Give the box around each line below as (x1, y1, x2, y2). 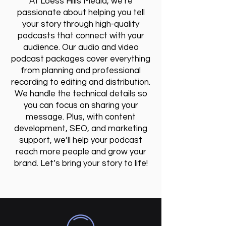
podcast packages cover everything (11, 54, 150, 64)
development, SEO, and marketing (14, 124, 147, 133)
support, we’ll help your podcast (19, 136, 142, 145)
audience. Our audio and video (23, 43, 139, 52)
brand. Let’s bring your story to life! (14, 159, 148, 168)
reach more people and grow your (15, 147, 146, 156)
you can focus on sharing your (23, 101, 138, 110)
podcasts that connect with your (17, 31, 144, 40)
